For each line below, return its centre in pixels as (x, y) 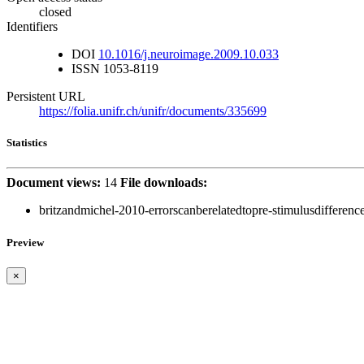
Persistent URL (46, 97)
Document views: (54, 183)
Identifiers (32, 27)
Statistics (27, 143)
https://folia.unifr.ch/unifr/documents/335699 (153, 111)
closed (55, 12)
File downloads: (164, 183)
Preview (25, 242)
